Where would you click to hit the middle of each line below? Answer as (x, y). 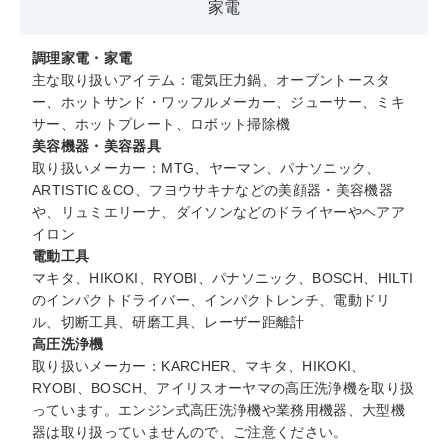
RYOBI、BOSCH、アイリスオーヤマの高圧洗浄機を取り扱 (223, 388)
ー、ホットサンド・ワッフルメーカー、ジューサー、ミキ (219, 102)
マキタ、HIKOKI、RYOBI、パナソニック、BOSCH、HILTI (223, 278)
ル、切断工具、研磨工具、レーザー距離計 (168, 322)
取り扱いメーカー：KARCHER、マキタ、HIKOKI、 (199, 366)
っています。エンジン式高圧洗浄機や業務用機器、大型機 (219, 410)
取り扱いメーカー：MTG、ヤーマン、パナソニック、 (206, 168)
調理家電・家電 (82, 58)
